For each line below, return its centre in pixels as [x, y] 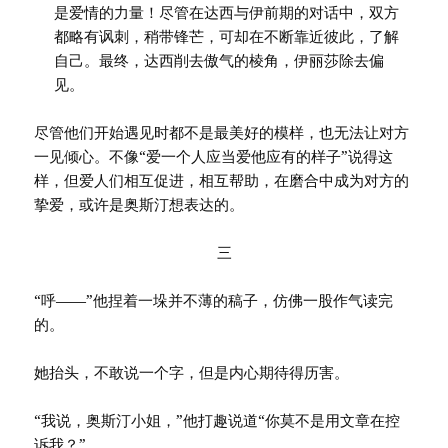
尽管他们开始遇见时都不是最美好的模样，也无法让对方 [222, 132]
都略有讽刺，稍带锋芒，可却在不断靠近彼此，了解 [227, 36]
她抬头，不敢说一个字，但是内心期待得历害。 [192, 372]
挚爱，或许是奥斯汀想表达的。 [139, 204]
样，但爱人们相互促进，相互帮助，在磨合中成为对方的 [222, 180]
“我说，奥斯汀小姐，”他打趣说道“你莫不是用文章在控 [217, 420]
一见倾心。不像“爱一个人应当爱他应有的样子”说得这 [214, 156]
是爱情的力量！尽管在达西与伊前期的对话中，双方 [227, 12]
